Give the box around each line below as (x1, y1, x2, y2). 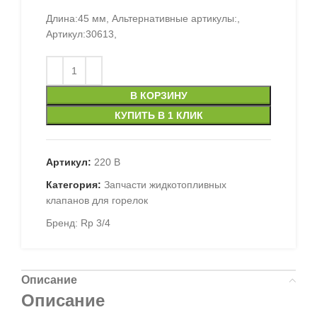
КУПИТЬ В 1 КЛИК (114, 110, 203, 122)
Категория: (46, 179, 101, 191)
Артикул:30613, (46, 28, 117, 40)
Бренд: (46, 217, 81, 229)
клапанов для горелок (46, 195, 148, 207)
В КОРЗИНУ (129, 90, 188, 102)
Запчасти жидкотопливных (104, 179, 226, 191)
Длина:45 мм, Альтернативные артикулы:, (46, 13, 240, 25)
